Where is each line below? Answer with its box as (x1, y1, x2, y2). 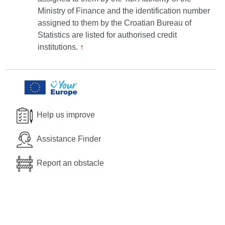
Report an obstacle (37, 159, 104, 168)
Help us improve (37, 110, 95, 120)
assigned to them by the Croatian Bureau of (38, 19, 191, 27)
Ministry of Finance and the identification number (38, 7, 210, 15)
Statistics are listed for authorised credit (38, 31, 177, 39)
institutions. (38, 43, 80, 51)
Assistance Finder (37, 135, 101, 144)
